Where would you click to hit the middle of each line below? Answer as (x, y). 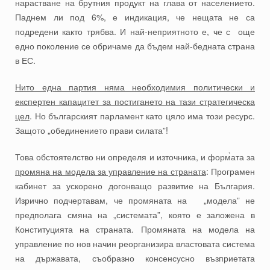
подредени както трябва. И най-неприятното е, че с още (135, 32)
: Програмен (231, 171)
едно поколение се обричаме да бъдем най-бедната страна (135, 46)
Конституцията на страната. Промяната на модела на (135, 229)
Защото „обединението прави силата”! (92, 130)
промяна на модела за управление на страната (111, 171)
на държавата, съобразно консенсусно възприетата (135, 258)
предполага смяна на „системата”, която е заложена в (135, 215)
